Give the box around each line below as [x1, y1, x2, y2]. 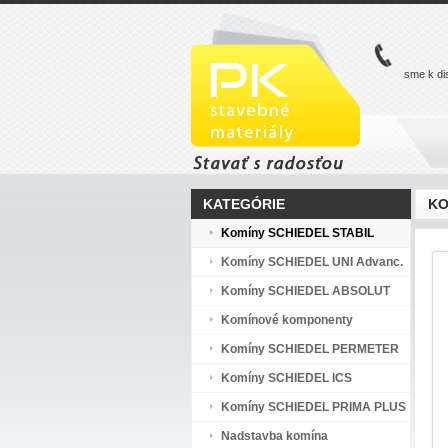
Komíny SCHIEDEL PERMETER [220, 342, 399, 356]
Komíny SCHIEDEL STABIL [220, 226, 374, 240]
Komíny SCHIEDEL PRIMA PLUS [220, 400, 406, 414]
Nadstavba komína [220, 429, 328, 443]
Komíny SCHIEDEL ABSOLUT [220, 284, 390, 298]
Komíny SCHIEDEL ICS [220, 371, 352, 385]
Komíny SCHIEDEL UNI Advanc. [220, 255, 403, 269]
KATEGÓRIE [202, 196, 285, 212]
